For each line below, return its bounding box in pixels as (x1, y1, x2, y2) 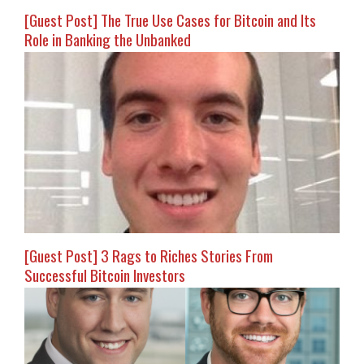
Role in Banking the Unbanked (24, 28, 191, 51)
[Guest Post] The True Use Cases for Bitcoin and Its (24, 8, 316, 32)
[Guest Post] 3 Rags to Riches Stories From (24, 244, 273, 267)
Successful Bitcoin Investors (24, 263, 185, 287)
